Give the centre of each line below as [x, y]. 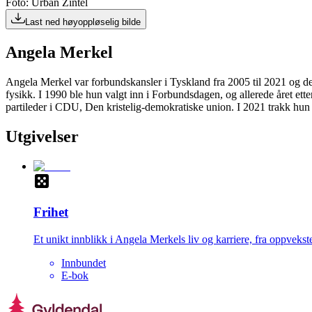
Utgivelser [42, 136]
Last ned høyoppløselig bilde [83, 22]
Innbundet [84, 263]
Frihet [51, 212]
